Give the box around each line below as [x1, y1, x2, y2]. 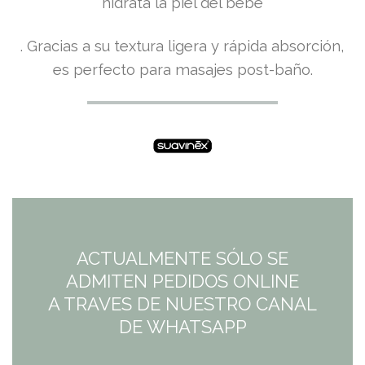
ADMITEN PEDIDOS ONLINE [66, 270, 299, 292]
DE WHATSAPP [118, 315, 247, 337]
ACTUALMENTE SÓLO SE [77, 247, 288, 269]
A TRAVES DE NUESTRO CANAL [48, 292, 317, 314]
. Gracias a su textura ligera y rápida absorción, [20, 37, 345, 55]
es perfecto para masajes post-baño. [52, 60, 313, 78]
